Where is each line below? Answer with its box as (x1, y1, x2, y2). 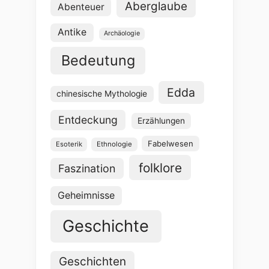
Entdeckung (58, 113, 118, 127)
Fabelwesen (147, 138, 193, 148)
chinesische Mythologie (56, 89, 148, 99)
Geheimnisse (58, 189, 115, 202)
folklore (138, 160, 182, 175)
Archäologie (103, 29, 140, 38)
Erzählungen (137, 116, 185, 126)
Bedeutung (61, 52, 135, 70)
